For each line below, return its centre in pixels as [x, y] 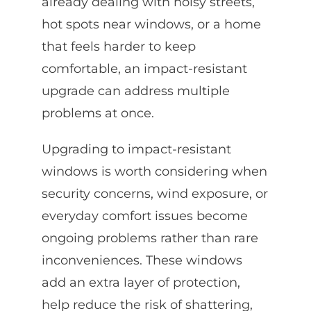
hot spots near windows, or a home [151, 24]
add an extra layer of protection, [141, 282]
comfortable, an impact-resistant [144, 68]
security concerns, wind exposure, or [154, 193]
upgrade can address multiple [135, 91]
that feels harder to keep [118, 46]
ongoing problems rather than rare [150, 238]
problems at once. [98, 113]
